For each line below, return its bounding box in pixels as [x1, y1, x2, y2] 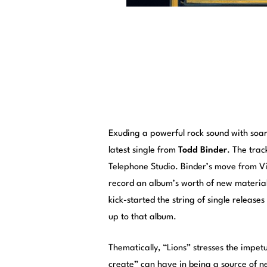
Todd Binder [178, 145, 227, 155]
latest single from [108, 145, 178, 155]
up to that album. [108, 212, 176, 222]
